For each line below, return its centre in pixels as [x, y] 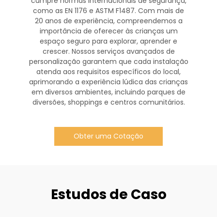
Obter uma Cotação [108, 136]
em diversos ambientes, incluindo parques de [108, 92]
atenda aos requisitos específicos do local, [108, 71]
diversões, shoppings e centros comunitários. [108, 102]
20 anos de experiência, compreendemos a [108, 21]
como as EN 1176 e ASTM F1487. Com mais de [108, 10]
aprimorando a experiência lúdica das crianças [108, 82]
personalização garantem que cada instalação [108, 61]
